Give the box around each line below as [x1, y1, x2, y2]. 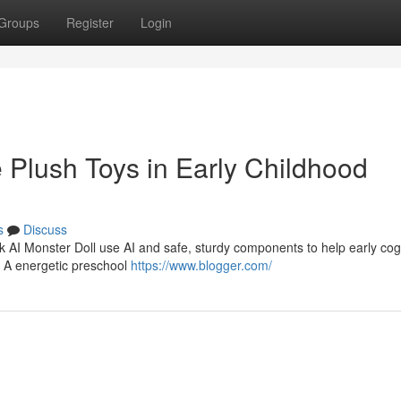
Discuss [23, 220, 67, 238]
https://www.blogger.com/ [131, 256, 272, 274]
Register [66, 13, 114, 31]
